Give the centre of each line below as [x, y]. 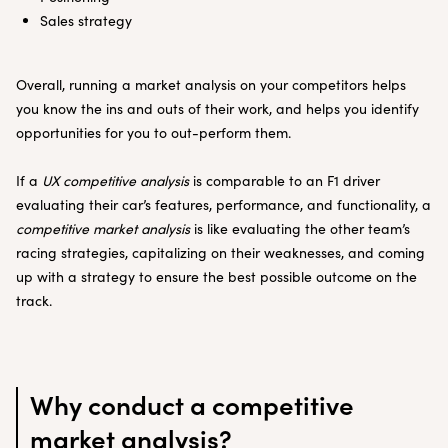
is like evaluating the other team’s [300, 228]
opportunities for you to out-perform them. [155, 132]
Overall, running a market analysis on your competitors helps [211, 84]
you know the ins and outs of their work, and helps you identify [217, 108]
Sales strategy [86, 20]
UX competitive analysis [113, 180]
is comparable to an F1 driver [284, 180]
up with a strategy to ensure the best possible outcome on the [216, 276]
